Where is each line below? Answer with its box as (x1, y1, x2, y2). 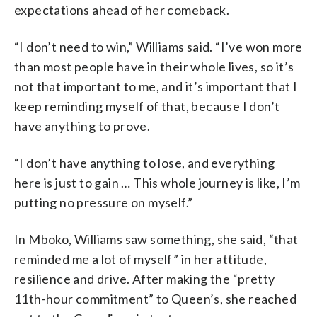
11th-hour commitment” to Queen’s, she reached (14, 290, 296, 306)
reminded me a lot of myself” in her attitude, (14, 250, 267, 267)
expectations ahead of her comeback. (14, 1, 229, 18)
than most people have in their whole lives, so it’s (14, 58, 294, 74)
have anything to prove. (14, 117, 151, 134)
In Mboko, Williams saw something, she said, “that (14, 231, 299, 247)
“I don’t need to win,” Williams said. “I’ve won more (14, 38, 303, 54)
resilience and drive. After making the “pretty (14, 270, 275, 287)
